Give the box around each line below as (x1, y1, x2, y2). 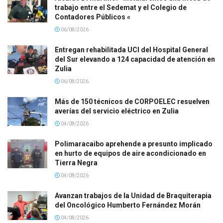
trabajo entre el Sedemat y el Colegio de (55, 3, 187, 12)
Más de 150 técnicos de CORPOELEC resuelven (55, 98, 210, 106)
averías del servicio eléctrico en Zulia (55, 107, 179, 115)
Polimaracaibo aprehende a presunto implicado (55, 140, 213, 148)
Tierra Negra (55, 159, 98, 167)
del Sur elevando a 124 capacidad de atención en (55, 55, 215, 64)
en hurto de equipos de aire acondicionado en (55, 149, 206, 158)
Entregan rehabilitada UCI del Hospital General (55, 46, 208, 54)
